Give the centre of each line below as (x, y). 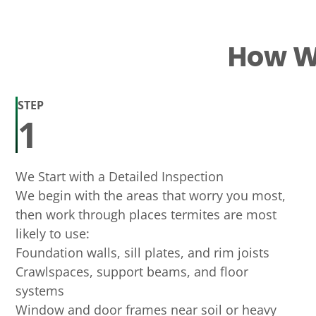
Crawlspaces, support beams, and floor (132, 272)
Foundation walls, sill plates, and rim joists (142, 253)
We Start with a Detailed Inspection (120, 176)
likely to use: (53, 233)
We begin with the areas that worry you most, (151, 195)
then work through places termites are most (146, 214)
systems (40, 291)
